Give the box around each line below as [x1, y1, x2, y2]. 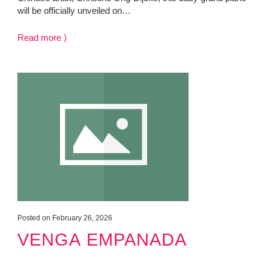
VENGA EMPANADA [17, 229, 187, 249]
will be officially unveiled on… [17, 5, 131, 16]
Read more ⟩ [17, 32, 67, 43]
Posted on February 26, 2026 [17, 213, 112, 222]
